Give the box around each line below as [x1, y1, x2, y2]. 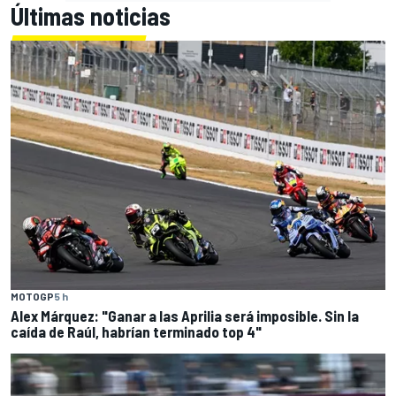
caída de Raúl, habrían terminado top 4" [11, 323, 262, 341]
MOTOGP [11, 290, 54, 303]
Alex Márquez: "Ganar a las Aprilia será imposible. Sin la [11, 307, 359, 325]
